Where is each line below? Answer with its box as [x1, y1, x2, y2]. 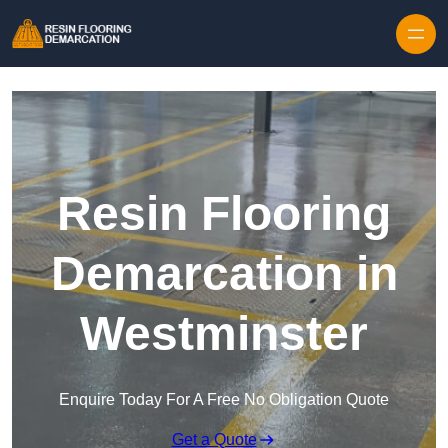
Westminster [80, 307, 368, 361]
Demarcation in [50, 247, 398, 301]
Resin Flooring [57, 187, 391, 241]
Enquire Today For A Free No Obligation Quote [59, 391, 389, 409]
